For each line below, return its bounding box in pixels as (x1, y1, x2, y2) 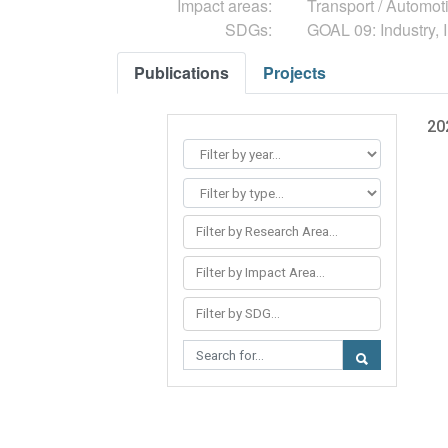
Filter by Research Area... (196, 224, 338, 239)
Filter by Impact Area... (196, 265, 325, 280)
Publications (134, 61, 229, 84)
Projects (263, 61, 326, 84)
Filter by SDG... (196, 306, 280, 321)
